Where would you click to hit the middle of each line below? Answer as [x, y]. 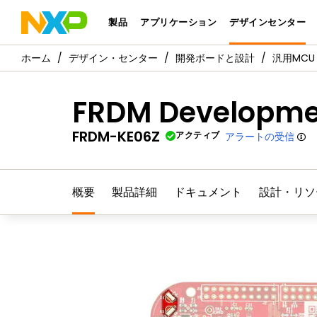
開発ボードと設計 [215, 58]
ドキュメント [208, 192]
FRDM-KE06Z [116, 136]
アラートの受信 [260, 136]
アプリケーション [179, 22]
